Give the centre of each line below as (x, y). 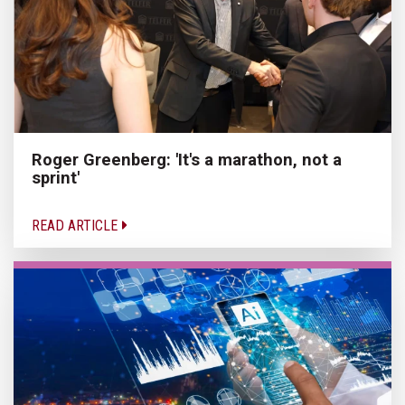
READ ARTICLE (76, 225)
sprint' (56, 177)
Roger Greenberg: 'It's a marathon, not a (187, 159)
